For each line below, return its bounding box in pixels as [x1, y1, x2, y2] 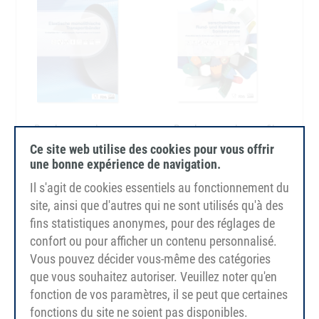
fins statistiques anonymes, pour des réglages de [30, 216, 275, 231]
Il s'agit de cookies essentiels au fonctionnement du [30, 180, 289, 195]
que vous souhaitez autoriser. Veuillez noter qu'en [30, 269, 277, 284]
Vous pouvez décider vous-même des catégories [30, 251, 271, 266]
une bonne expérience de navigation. [30, 157, 221, 172]
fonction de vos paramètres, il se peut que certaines [30, 287, 288, 302]
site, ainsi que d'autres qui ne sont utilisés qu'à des [30, 198, 283, 213]
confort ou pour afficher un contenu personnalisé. [30, 234, 277, 249]
